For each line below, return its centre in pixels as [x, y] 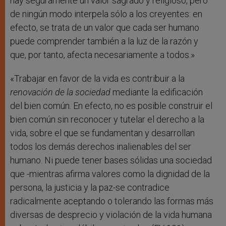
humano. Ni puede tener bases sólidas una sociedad [111, 160]
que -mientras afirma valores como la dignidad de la [110, 174]
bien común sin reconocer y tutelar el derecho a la [107, 120]
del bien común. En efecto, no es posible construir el [111, 106]
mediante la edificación [158, 92]
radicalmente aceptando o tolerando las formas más [112, 201]
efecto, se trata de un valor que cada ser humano [105, 28]
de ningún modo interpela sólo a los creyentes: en [106, 14]
